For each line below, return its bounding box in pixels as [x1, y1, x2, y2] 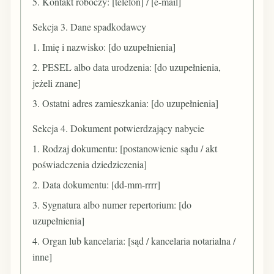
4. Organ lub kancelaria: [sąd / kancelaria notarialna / [32, 234, 236, 248]
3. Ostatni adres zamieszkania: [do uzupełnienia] [32, 97, 219, 110]
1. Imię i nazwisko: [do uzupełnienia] [32, 40, 176, 53]
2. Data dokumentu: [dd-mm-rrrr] [32, 178, 161, 191]
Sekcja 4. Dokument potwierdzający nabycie [32, 121, 205, 135]
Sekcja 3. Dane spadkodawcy [32, 20, 147, 33]
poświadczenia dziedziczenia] [32, 157, 147, 171]
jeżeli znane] [32, 76, 81, 90]
